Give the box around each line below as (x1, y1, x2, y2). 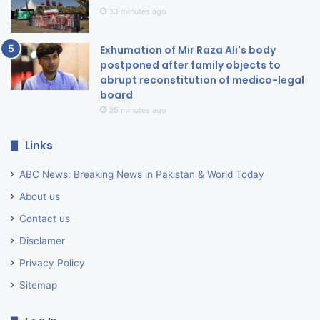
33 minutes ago (109, 6, 166, 16)
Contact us (19, 213, 70, 225)
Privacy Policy (19, 257, 85, 269)
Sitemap (19, 279, 57, 291)
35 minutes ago (109, 105, 166, 116)
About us (19, 191, 60, 203)
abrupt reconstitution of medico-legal (100, 73, 304, 88)
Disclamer (19, 235, 65, 247)
